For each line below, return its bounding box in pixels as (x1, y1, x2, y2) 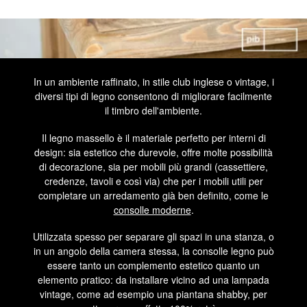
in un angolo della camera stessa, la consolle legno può (33, 243, 274, 258)
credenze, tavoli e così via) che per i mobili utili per (44, 173, 263, 188)
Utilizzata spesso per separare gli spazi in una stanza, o (33, 229, 274, 243)
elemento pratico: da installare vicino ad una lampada (38, 272, 269, 286)
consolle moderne (113, 202, 191, 217)
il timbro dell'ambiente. (105, 103, 202, 118)
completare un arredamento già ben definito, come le (38, 188, 269, 202)
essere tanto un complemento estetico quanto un (47, 258, 260, 272)
